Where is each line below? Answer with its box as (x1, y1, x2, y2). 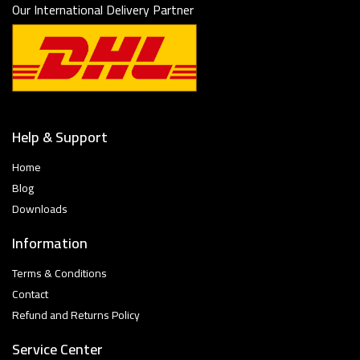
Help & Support (12, 123, 108, 150)
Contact (12, 283, 48, 305)
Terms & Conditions (12, 262, 107, 284)
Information (12, 229, 88, 256)
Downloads (12, 198, 67, 219)
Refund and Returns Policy (12, 304, 140, 325)
